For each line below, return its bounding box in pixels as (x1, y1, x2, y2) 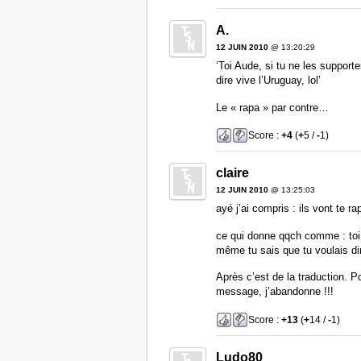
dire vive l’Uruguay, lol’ (215, 74, 321, 87)
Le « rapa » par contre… (215, 101, 329, 114)
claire (215, 166, 249, 180)
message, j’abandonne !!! (215, 285, 334, 298)
